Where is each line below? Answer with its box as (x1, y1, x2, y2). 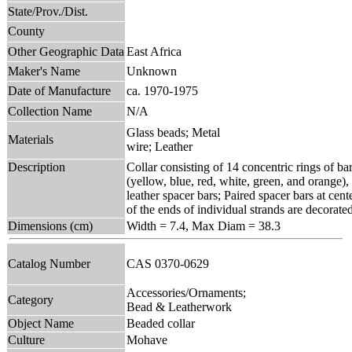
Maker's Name (8, 64, 80, 78)
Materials (8, 132, 53, 146)
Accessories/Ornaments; (126, 285, 246, 299)
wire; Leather (126, 139, 192, 153)
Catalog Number (8, 256, 90, 270)
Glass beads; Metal (126, 125, 220, 139)
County (8, 24, 45, 38)
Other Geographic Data (8, 44, 124, 58)
